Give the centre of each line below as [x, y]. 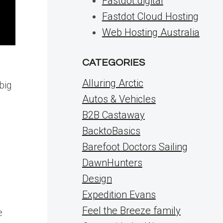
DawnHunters [112, 163]
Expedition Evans [119, 195]
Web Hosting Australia [151, 32]
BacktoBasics [111, 131]
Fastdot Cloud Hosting [150, 16]
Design [97, 179]
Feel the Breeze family [131, 211]
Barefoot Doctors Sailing [135, 147]
